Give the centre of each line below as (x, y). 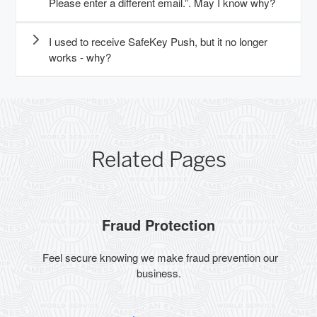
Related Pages (158, 160)
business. (158, 273)
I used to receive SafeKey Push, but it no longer (158, 42)
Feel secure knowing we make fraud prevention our (158, 258)
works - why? (80, 57)
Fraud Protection (158, 225)
